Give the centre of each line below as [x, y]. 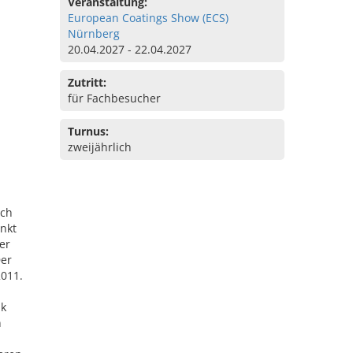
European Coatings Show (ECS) [148, 18]
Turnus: [88, 131]
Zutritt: [87, 82]
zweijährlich [100, 147]
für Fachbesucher [114, 98]
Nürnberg [94, 33]
